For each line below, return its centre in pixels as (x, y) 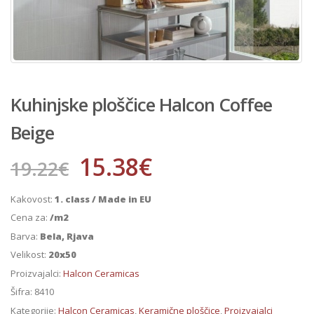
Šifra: (22, 292)
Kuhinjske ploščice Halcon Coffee (141, 104)
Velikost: (29, 255)
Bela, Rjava (67, 236)
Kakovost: (33, 199)
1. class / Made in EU (103, 199)
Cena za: (30, 218)
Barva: (25, 236)
